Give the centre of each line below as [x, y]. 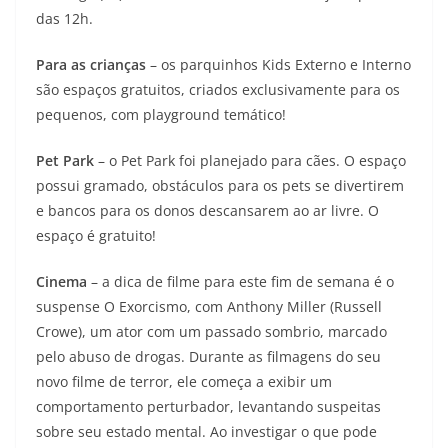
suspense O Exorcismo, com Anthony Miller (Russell [209, 306]
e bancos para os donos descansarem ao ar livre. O [207, 210]
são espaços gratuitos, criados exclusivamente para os [218, 89]
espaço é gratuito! [96, 235]
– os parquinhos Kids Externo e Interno [278, 64]
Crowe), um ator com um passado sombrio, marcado [211, 331]
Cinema [61, 281]
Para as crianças [91, 64]
